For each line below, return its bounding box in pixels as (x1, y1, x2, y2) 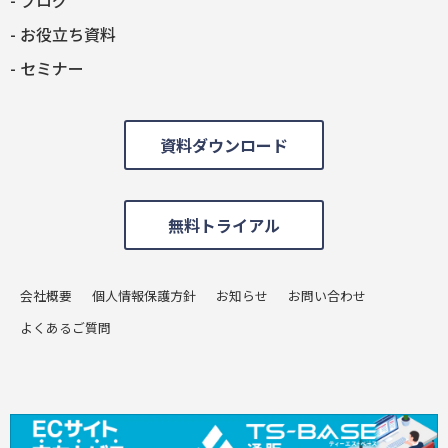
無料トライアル (168, 212, 280, 237)
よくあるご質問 (20, 317, 111, 337)
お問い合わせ (288, 285, 366, 305)
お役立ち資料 (20, 21, 116, 46)
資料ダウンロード (160, 132, 288, 157)
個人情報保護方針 (92, 285, 196, 305)
